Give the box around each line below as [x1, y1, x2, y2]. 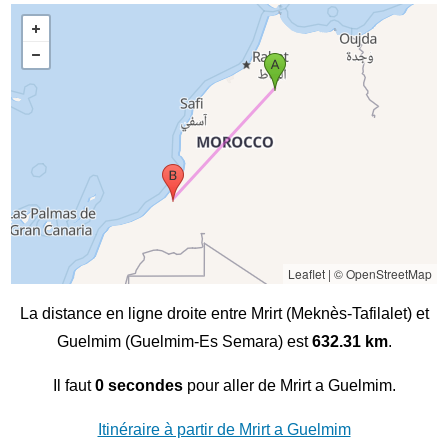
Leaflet [287, 265, 325, 283]
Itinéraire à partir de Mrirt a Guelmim [97, 421, 351, 439]
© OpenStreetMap [333, 265, 432, 283]
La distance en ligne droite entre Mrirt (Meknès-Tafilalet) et [19, 305, 429, 323]
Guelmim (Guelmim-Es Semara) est [56, 333, 312, 351]
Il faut [52, 377, 95, 395]
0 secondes [94, 377, 183, 395]
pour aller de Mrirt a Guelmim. [182, 377, 396, 395]
